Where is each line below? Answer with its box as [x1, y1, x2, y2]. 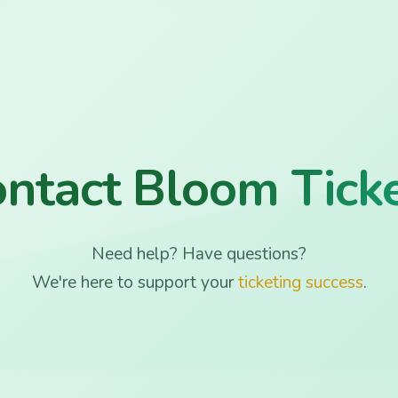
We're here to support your [31, 270, 238, 294]
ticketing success [237, 270, 363, 294]
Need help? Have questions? [92, 242, 306, 266]
